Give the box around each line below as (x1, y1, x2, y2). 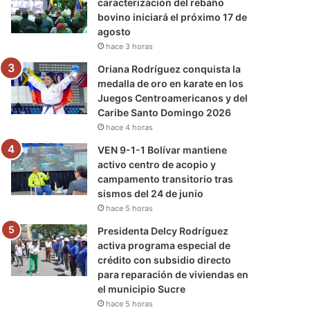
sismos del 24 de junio (98, 187, 204, 199)
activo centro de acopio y (98, 158, 217, 170)
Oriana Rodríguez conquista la (98, 62, 241, 75)
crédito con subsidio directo (98, 253, 232, 266)
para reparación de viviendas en (98, 268, 249, 280)
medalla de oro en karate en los (98, 77, 244, 89)
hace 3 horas (106, 41, 154, 51)
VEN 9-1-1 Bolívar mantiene (98, 143, 228, 156)
